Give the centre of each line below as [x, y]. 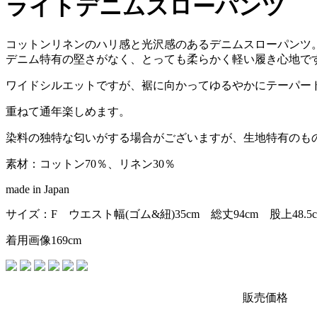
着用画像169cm [44, 241]
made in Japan [38, 190]
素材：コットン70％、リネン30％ [91, 164]
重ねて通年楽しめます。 [68, 112]
